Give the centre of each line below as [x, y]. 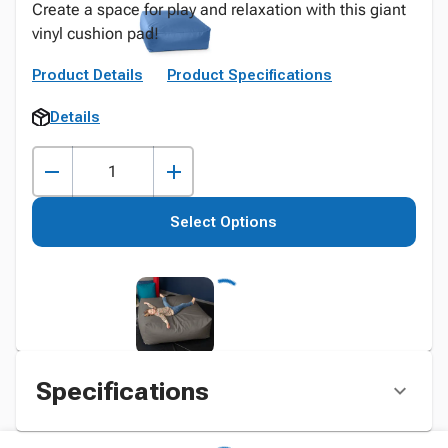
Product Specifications [249, 75]
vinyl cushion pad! [95, 33]
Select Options [224, 222]
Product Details [87, 75]
